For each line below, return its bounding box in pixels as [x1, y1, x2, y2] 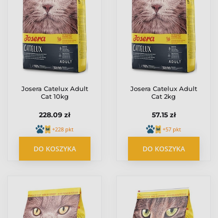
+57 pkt [163, 125, 181, 133]
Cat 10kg [40, 92, 69, 101]
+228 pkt [52, 125, 73, 133]
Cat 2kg [151, 92, 176, 101]
